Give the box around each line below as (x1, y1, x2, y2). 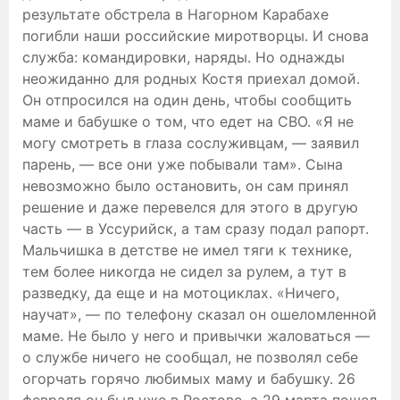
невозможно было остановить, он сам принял (22, 176, 348, 195)
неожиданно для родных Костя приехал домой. (22, 69, 360, 87)
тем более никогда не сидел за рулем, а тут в (22, 262, 346, 280)
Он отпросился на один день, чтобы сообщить (22, 90, 352, 109)
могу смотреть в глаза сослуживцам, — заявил (22, 133, 359, 152)
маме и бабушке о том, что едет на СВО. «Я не (22, 112, 354, 130)
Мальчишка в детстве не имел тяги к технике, (22, 240, 352, 259)
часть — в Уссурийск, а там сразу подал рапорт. (22, 219, 369, 237)
